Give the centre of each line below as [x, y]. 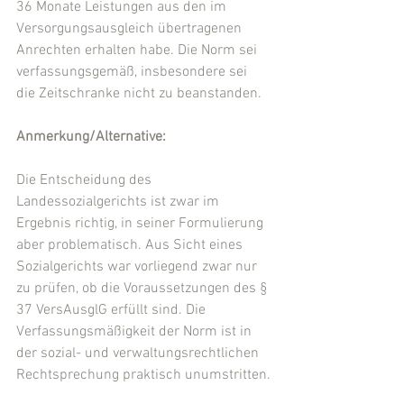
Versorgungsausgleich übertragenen [131, 29]
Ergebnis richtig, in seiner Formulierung [142, 224]
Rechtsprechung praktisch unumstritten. [143, 375]
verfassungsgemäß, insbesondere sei [133, 72]
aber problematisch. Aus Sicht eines [131, 245]
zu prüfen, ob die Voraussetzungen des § [143, 289]
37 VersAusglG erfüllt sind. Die [113, 310]
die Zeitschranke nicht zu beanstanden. [139, 94]
